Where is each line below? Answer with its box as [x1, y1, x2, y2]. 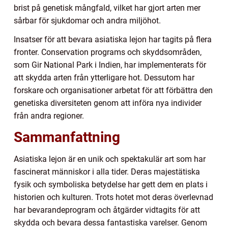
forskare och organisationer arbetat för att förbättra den [14, 85, 213, 96]
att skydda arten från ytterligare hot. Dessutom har [14, 73, 194, 83]
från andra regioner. [14, 111, 84, 121]
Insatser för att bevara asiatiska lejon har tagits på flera [14, 35, 212, 45]
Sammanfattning [14, 129, 120, 146]
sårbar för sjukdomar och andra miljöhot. [14, 16, 161, 26]
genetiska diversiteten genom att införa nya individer [14, 98, 202, 108]
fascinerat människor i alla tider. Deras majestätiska [14, 167, 200, 177]
